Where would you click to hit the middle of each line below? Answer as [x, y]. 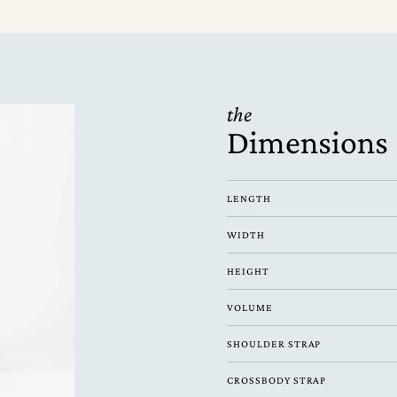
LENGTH [249, 198]
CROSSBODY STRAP [277, 380]
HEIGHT [248, 271]
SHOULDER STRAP [274, 344]
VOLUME [250, 307]
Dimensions [307, 142]
